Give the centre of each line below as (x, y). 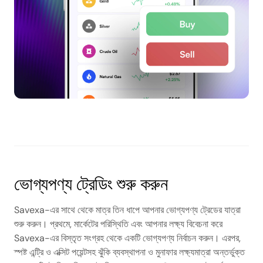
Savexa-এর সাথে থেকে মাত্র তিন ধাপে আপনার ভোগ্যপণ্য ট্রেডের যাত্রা (127, 210)
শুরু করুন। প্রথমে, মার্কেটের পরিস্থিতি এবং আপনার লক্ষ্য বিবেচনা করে (118, 224)
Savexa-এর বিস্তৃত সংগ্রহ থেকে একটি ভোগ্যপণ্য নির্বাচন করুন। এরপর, (127, 238)
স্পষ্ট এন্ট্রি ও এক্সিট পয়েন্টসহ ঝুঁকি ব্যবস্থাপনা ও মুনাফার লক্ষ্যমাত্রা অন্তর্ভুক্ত (129, 252)
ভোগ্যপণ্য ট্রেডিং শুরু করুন (91, 184)
